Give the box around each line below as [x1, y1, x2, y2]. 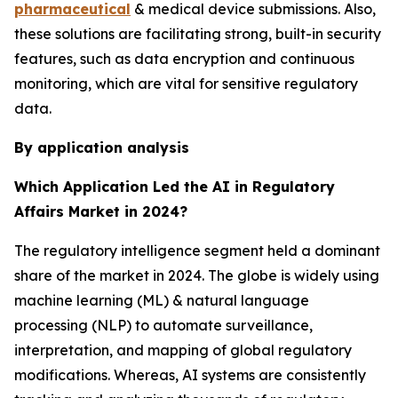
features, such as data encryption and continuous [14, 49, 354, 68]
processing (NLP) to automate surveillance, [14, 315, 313, 334]
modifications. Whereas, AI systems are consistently [14, 365, 366, 384]
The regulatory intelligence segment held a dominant [14, 241, 380, 259]
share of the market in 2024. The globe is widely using [14, 266, 379, 284]
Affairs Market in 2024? [14, 202, 187, 220]
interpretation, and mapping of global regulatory [14, 340, 352, 359]
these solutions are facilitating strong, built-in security [14, 24, 381, 43]
